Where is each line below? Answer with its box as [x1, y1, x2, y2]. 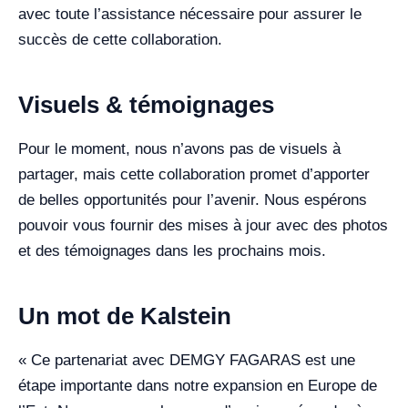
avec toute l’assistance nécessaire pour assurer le [18, 5, 362, 23]
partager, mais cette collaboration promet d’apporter [18, 166, 370, 183]
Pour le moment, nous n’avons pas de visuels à [18, 140, 341, 158]
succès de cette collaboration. [18, 31, 222, 48]
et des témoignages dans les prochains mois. [18, 242, 326, 260]
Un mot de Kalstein [18, 302, 231, 330]
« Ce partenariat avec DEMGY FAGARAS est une [18, 352, 355, 369]
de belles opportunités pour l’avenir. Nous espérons [18, 191, 367, 209]
